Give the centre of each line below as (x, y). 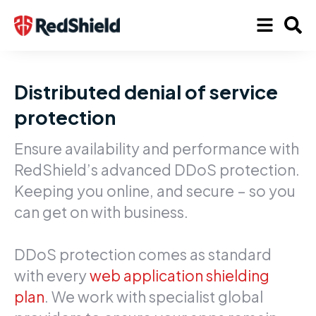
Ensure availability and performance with (157, 148)
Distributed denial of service (146, 91)
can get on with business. (101, 212)
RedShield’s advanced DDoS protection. (157, 169)
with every (52, 275)
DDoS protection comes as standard (143, 254)
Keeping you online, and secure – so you (155, 190)
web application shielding (180, 275)
